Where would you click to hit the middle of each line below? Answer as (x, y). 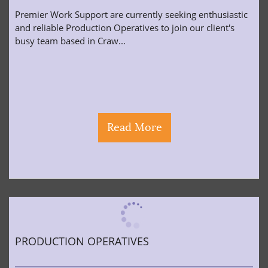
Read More (135, 127)
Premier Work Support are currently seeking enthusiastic (131, 14)
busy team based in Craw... (70, 41)
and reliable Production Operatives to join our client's (125, 28)
